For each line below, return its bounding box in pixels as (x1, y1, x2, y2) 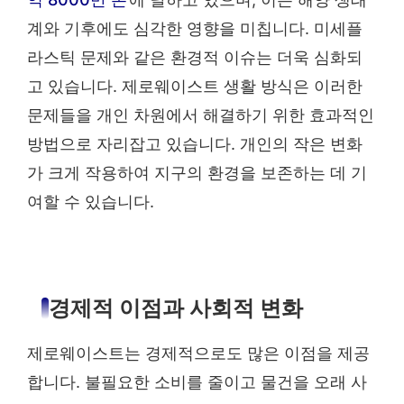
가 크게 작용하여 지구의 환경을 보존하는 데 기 (27, 162, 367, 182)
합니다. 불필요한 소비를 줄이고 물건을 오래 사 (27, 372, 367, 392)
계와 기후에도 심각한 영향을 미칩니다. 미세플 (27, 18, 363, 38)
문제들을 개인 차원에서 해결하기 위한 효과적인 (27, 105, 374, 124)
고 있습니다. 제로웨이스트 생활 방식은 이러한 (27, 76, 363, 96)
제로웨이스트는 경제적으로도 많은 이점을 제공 (27, 344, 370, 363)
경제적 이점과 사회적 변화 (49, 297, 303, 321)
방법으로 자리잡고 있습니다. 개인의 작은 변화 (27, 133, 363, 153)
